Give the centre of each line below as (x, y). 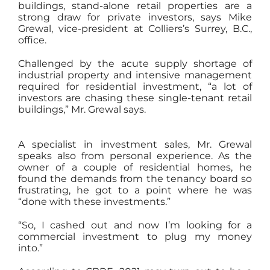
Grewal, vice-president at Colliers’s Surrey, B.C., (135, 29)
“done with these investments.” (94, 202)
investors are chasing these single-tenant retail (135, 98)
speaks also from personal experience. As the (135, 156)
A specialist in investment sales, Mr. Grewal (135, 144)
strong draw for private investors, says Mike (135, 17)
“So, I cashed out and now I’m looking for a (135, 225)
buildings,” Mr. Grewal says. (82, 109)
